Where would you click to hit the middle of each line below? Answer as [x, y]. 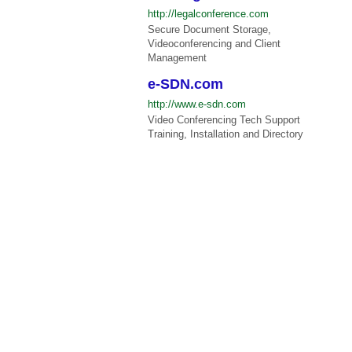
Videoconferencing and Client [214, 43]
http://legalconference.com [209, 13]
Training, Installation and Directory [226, 134]
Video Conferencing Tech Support [224, 120]
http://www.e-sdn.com [197, 104]
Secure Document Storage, [210, 29]
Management [178, 57]
